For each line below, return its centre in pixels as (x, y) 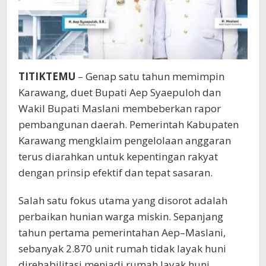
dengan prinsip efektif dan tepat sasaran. (115, 173)
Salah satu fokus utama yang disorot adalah (123, 201)
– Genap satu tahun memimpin (150, 77)
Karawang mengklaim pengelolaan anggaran (125, 141)
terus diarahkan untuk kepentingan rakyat (118, 157)
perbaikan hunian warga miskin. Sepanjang (121, 217)
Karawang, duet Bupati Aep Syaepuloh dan (120, 93)
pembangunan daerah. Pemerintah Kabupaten (129, 125)
